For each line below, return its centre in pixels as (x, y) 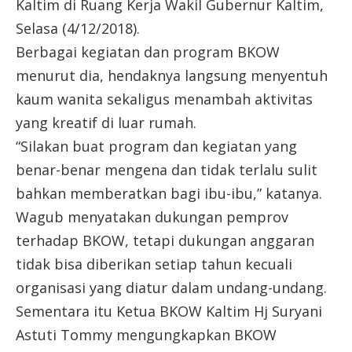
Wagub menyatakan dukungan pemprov (152, 216)
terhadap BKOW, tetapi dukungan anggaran (165, 240)
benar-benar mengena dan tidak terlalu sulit (167, 169)
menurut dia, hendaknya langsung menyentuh (172, 75)
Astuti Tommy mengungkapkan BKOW (146, 334)
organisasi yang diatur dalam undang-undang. (171, 287)
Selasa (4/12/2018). (78, 28)
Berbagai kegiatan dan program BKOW (148, 51)
